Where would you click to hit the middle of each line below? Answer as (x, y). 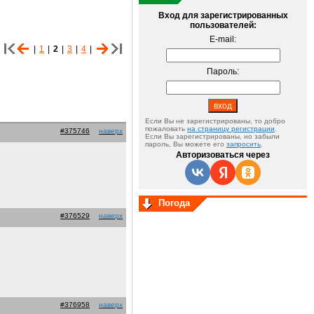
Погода (174, 203)
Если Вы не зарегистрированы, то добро (215, 121)
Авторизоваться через (223, 155)
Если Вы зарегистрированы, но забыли (212, 136)
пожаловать (166, 129)
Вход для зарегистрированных (223, 15)
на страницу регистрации (231, 129)
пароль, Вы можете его (186, 144)
